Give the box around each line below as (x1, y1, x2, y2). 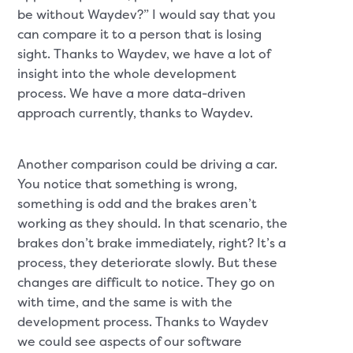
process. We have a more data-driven (17, 85, 247, 102)
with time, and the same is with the (17, 294, 233, 310)
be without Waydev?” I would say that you (17, 6, 277, 23)
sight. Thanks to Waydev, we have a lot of (17, 46, 271, 62)
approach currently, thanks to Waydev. (17, 105, 254, 121)
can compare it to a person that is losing (17, 26, 262, 43)
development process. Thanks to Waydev (17, 314, 269, 330)
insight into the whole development (17, 65, 237, 82)
